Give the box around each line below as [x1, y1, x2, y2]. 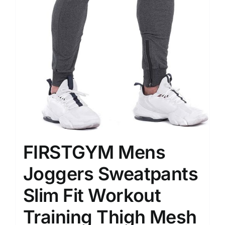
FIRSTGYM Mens [23, 141, 165, 163]
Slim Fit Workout [23, 184, 161, 206]
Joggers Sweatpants [23, 162, 198, 185]
